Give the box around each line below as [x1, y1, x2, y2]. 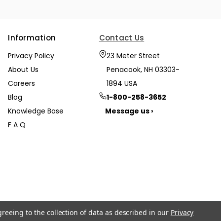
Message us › [105, 106, 153, 116]
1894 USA [106, 78, 137, 88]
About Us [8, 64, 39, 74]
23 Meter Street [106, 50, 160, 61]
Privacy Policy [8, 50, 55, 61]
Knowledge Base [8, 106, 64, 116]
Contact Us [99, 33, 145, 43]
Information [8, 33, 56, 43]
